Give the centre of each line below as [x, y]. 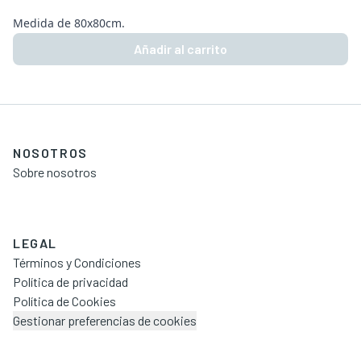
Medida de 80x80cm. [69, 23]
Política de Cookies [64, 301]
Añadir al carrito [180, 49]
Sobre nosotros [55, 172]
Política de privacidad [71, 282]
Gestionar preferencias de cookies [105, 320]
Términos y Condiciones [77, 262]
